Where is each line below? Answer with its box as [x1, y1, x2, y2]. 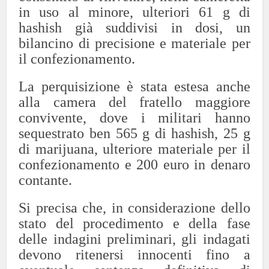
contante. [19, 172, 73, 188]
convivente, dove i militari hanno [19, 109, 250, 125]
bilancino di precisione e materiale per [19, 35, 250, 51]
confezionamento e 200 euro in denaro [19, 156, 250, 172]
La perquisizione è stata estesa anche [19, 78, 250, 94]
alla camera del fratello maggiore [19, 94, 250, 110]
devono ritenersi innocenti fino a [19, 246, 250, 262]
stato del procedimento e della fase [19, 215, 250, 231]
